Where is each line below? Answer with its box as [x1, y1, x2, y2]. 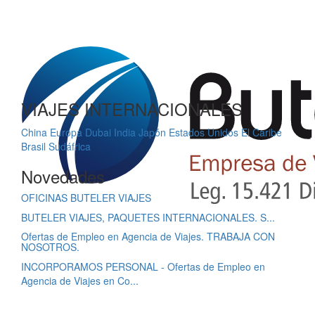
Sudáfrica [49, 139, 91, 153]
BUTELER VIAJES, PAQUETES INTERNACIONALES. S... [21, 210, 275, 224]
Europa [50, 125, 82, 139]
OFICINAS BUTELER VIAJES [21, 191, 151, 205]
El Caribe [241, 125, 282, 139]
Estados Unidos [169, 125, 238, 139]
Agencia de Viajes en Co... [21, 274, 139, 288]
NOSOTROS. [21, 240, 79, 254]
